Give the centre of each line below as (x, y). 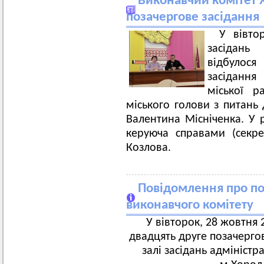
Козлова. (148, 148)
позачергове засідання (193, 17)
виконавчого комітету (190, 205)
